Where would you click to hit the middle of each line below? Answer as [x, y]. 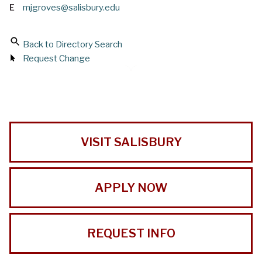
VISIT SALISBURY [131, 142]
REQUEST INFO [131, 234]
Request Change [56, 59]
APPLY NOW [131, 188]
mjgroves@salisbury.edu [71, 8]
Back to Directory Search [73, 45]
